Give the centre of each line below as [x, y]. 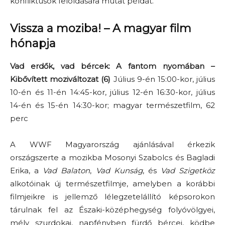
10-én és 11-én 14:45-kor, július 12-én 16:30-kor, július [113, 92]
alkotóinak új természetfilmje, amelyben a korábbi [113, 184]
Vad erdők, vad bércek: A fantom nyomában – [113, 66]
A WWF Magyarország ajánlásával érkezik [113, 144]
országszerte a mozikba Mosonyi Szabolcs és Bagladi [113, 157]
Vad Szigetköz [188, 171]
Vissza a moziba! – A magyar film [101, 28]
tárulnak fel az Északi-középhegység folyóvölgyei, [113, 210]
